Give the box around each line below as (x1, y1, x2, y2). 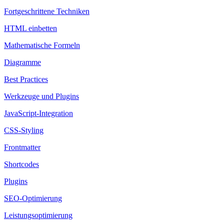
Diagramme (4, 58, 41, 67)
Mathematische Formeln (4, 41, 80, 50)
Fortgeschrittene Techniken (4, 7, 89, 16)
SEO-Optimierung (4, 194, 62, 203)
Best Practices (4, 75, 48, 84)
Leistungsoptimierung (4, 211, 72, 220)
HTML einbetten (4, 24, 57, 33)
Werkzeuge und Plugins (4, 92, 79, 101)
